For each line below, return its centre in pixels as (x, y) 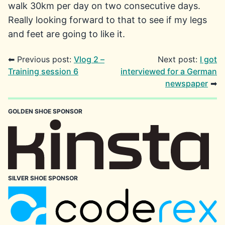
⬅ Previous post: (41, 59)
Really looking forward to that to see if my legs (107, 20)
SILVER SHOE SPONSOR (43, 178)
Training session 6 (43, 71)
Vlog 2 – (89, 59)
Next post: (179, 59)
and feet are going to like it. (67, 34)
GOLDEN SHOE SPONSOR (45, 111)
